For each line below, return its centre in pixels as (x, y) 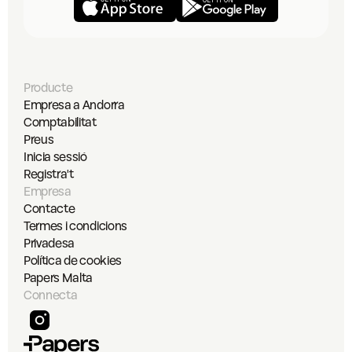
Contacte (49, 209)
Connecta (51, 295)
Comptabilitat (60, 123)
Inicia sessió (55, 157)
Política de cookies (73, 261)
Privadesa (49, 244)
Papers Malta (59, 278)
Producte (48, 88)
